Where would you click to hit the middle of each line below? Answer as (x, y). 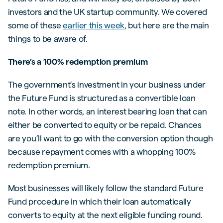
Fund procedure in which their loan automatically (99, 202)
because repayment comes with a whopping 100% (102, 152)
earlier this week (94, 25)
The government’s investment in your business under (107, 85)
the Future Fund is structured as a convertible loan (102, 98)
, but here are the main (167, 25)
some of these (35, 25)
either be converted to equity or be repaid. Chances (105, 125)
